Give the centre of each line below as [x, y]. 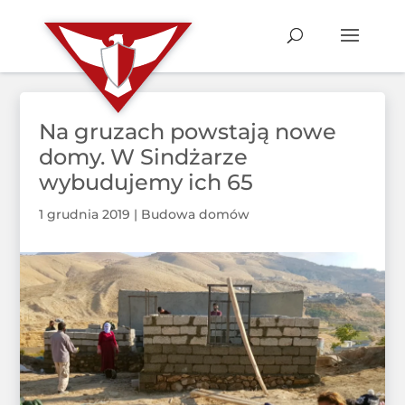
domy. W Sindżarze [143, 157]
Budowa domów [195, 215]
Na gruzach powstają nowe [187, 132]
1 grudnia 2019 [84, 215]
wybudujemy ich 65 [146, 183]
